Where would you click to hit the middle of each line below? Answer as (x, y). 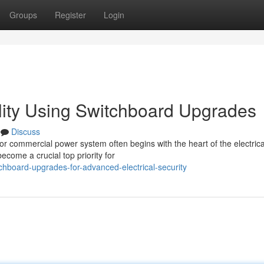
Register (70, 15)
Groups (23, 15)
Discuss (26, 131)
